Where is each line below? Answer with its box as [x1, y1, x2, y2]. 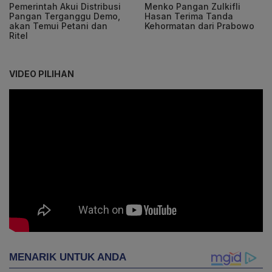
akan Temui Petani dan [9, 20, 107, 31]
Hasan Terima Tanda [144, 10, 233, 21]
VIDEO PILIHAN [9, 68, 74, 79]
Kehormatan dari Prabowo [144, 20, 254, 31]
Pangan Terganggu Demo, [9, 10, 120, 21]
